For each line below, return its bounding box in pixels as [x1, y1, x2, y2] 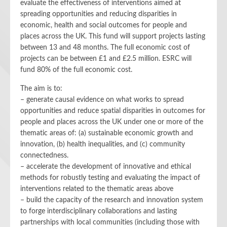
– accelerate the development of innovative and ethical [20, 163, 191, 170]
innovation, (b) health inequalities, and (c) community [20, 141, 185, 148]
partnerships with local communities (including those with [20, 219, 200, 226]
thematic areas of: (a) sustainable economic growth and [20, 130, 193, 137]
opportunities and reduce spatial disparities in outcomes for [20, 107, 205, 115]
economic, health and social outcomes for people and [20, 22, 187, 29]
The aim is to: [20, 85, 62, 92]
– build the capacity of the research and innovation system [20, 197, 203, 204]
